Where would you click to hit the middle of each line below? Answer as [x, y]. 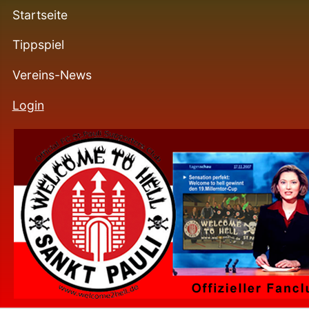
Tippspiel [38, 45]
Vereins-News [52, 74]
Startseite [40, 14]
